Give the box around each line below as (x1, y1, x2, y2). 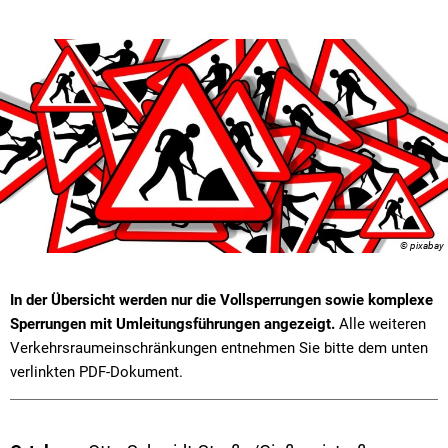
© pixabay (400, 239, 444, 251)
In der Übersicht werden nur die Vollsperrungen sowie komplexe (10, 290, 433, 309)
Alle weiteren (335, 314, 426, 333)
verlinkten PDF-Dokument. (10, 362, 183, 381)
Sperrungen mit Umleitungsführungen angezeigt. (10, 314, 335, 333)
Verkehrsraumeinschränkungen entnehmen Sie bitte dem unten (10, 338, 428, 357)
